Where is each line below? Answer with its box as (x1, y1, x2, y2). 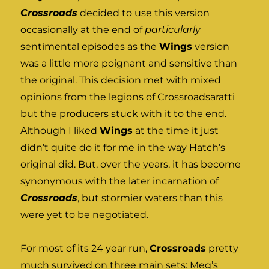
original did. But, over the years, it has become (20, 159, 241, 171)
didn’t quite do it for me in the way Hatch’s (20, 142, 226, 154)
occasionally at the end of (20, 24, 145, 36)
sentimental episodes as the (20, 41, 160, 53)
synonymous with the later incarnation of (20, 175, 219, 187)
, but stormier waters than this (77, 192, 223, 204)
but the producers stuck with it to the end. (20, 108, 227, 120)
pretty (206, 243, 239, 255)
